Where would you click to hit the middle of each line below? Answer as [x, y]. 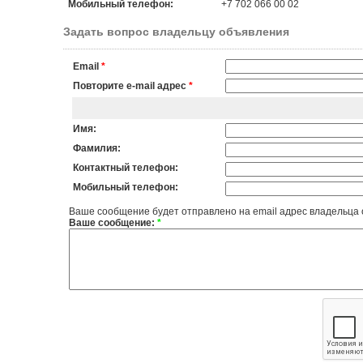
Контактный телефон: [125, 168]
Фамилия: [96, 148]
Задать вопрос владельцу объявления [176, 32]
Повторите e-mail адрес [129, 86]
